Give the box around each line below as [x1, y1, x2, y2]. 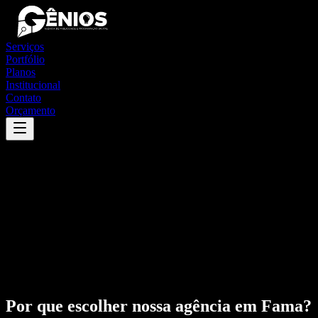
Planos [6, 66, 35, 78]
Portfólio [6, 53, 45, 65]
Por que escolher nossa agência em [6, 296, 261, 315]
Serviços [6, 40, 44, 53]
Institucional [6, 79, 60, 91]
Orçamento [6, 104, 55, 116]
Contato [6, 92, 41, 104]
